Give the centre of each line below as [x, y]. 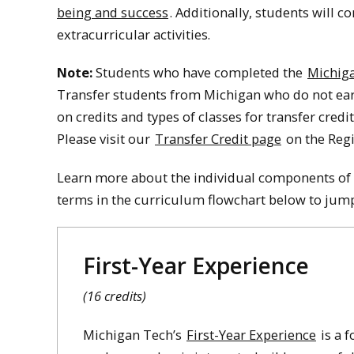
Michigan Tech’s [134, 335]
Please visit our [105, 139]
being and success [113, 12]
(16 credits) [115, 296]
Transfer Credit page [218, 139]
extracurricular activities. [134, 34]
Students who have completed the [199, 73]
